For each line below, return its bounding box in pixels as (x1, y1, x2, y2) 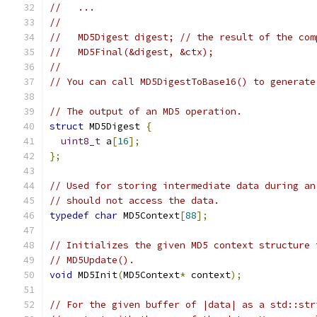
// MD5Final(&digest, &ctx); (50, 46, 214, 58)
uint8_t (61, 135, 100, 147)
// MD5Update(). (50, 254, 134, 266)
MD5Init (72, 269, 117, 281)
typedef (50, 209, 89, 221)
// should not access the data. (50, 195, 219, 207)
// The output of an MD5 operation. (50, 105, 242, 117)
